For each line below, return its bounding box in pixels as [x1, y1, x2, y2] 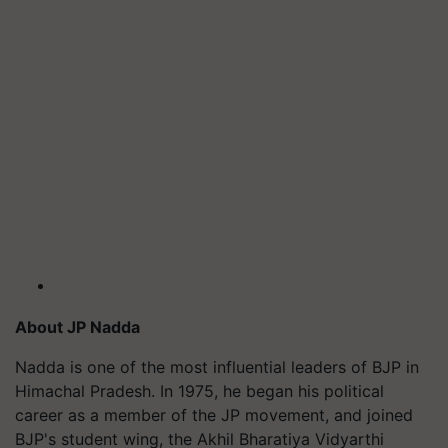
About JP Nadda [15, 316, 140, 337]
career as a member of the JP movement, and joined [15, 404, 413, 425]
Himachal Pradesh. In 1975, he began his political [15, 380, 384, 401]
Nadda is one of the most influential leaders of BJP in [15, 356, 419, 377]
